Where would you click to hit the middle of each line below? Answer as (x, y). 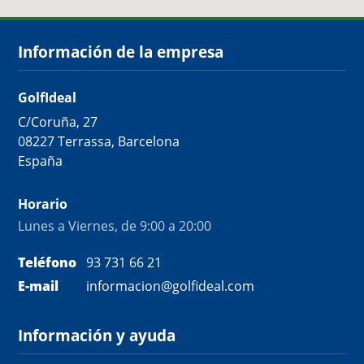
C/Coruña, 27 (58, 121)
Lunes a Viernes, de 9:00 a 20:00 (115, 225)
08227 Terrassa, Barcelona (99, 141)
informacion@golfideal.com (170, 286)
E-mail (38, 286)
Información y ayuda (97, 335)
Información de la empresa (121, 52)
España (40, 160)
